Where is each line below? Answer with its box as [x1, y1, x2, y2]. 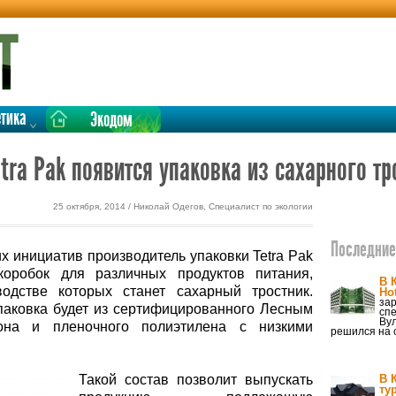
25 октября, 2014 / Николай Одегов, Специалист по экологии [53, 202, 313, 211]
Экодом [90, 110, 133, 132]
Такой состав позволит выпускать [79, 372, 313, 387]
